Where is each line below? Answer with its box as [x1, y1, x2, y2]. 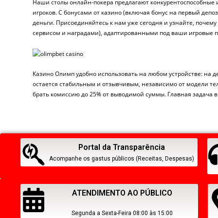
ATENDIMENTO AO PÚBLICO [72, 188, 172, 198]
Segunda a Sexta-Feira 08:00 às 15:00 [71, 209, 173, 217]
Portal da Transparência [78, 142, 165, 152]
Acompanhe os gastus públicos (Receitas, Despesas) [49, 155, 194, 162]
